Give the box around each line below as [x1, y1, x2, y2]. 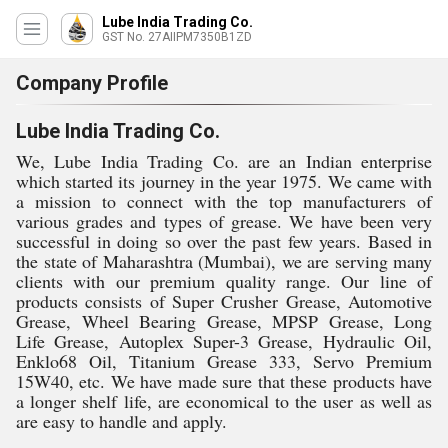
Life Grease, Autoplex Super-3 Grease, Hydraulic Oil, [16, 329, 432, 353]
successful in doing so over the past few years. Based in [16, 229, 432, 253]
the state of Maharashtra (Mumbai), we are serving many [16, 249, 432, 273]
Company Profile [16, 71, 168, 95]
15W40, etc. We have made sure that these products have [16, 369, 432, 393]
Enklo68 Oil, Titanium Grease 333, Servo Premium [16, 349, 432, 373]
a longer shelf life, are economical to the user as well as [16, 389, 432, 413]
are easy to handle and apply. [16, 409, 227, 433]
